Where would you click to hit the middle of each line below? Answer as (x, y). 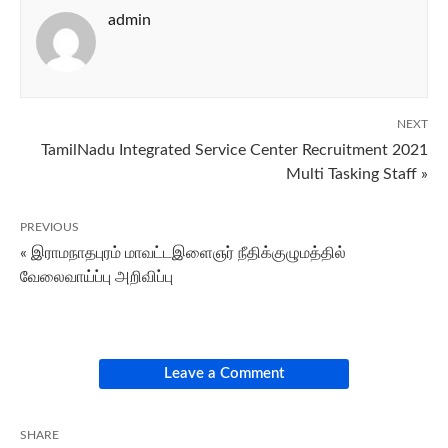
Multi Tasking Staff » (357, 174)
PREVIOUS (49, 227)
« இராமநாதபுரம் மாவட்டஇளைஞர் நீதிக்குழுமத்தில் (183, 253)
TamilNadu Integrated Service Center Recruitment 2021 (234, 150)
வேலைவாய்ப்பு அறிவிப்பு (96, 277)
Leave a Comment (224, 373)
